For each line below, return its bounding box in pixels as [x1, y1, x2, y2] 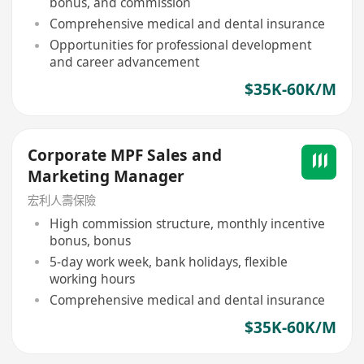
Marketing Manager [28, 165, 185, 187]
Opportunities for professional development [49, 36, 312, 54]
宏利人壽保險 [28, 192, 97, 208]
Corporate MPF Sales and [28, 144, 223, 166]
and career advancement [49, 53, 200, 71]
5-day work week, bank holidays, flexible [49, 252, 288, 271]
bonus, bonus [49, 232, 131, 250]
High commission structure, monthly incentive [49, 214, 325, 233]
